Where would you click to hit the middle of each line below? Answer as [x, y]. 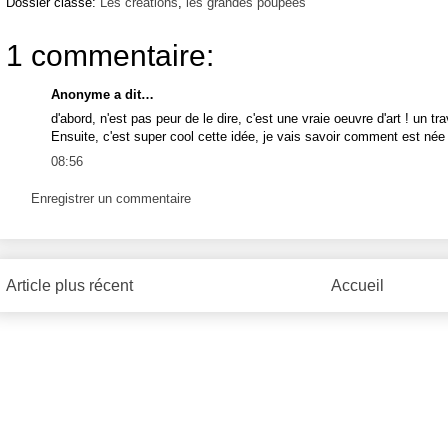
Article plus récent [69, 285]
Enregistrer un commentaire [111, 199]
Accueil [357, 285]
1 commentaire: [110, 55]
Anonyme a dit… [102, 94]
